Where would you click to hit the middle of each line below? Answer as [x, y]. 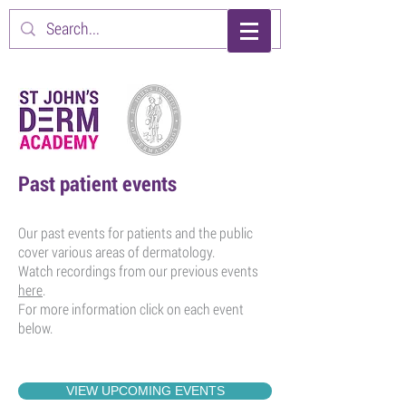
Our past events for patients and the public [135, 232]
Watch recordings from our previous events [138, 271]
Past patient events [97, 184]
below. [37, 328]
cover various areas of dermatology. [116, 251]
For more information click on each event [131, 309]
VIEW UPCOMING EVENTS [145, 391]
